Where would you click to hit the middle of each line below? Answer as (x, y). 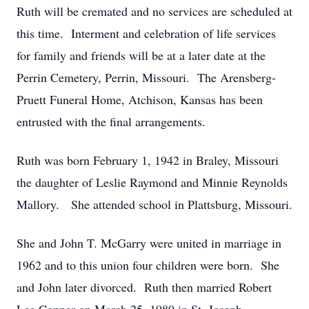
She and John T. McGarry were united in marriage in (149, 243)
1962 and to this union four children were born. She (148, 265)
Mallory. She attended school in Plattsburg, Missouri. (154, 204)
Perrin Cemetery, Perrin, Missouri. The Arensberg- (146, 77)
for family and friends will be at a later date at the (141, 55)
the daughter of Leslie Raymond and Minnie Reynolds (152, 182)
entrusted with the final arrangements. (111, 121)
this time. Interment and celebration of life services (146, 33)
